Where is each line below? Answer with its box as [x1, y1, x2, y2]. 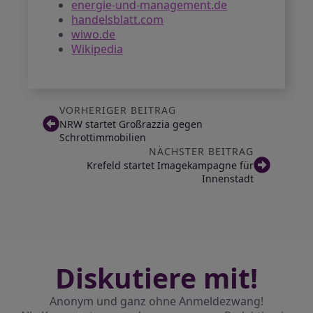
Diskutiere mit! [55, 259, 258, 296]
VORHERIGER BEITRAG [59, 103, 176, 117]
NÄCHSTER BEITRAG [149, 145, 254, 158]
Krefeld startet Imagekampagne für [87, 159, 254, 172]
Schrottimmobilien [59, 131, 146, 144]
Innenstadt [202, 172, 254, 185]
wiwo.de [71, 27, 116, 42]
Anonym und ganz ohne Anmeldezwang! [50, 293, 263, 309]
